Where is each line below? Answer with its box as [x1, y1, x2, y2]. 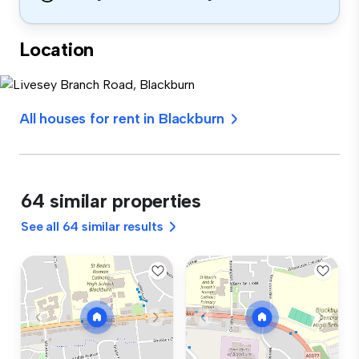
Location [19, 38, 95, 61]
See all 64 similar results [21, 219, 163, 234]
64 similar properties [21, 189, 201, 212]
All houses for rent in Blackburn [19, 110, 225, 127]
